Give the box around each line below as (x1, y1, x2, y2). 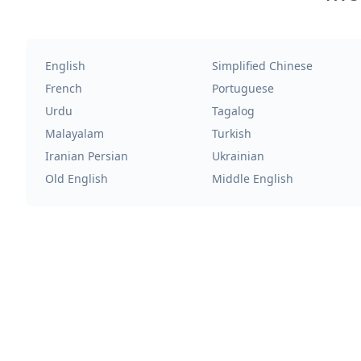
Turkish (211, 126, 251, 141)
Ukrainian (211, 148, 264, 164)
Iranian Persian (45, 148, 128, 164)
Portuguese (211, 81, 274, 96)
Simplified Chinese (211, 58, 313, 73)
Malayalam (45, 126, 104, 141)
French (45, 81, 82, 96)
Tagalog (211, 103, 255, 118)
